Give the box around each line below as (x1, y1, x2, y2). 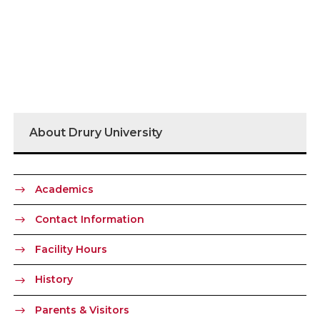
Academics (35, 182, 94, 196)
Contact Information (35, 212, 144, 226)
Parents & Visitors (35, 303, 129, 316)
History (35, 273, 73, 286)
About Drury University (29, 125, 162, 139)
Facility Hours (35, 243, 107, 256)
